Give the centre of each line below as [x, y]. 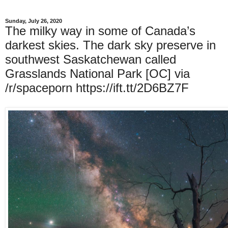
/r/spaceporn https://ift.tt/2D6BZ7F [97, 88]
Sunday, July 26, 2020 [34, 21]
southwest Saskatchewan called [91, 59]
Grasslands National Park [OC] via [97, 74]
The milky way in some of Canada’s [100, 31]
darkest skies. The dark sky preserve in [110, 45]
